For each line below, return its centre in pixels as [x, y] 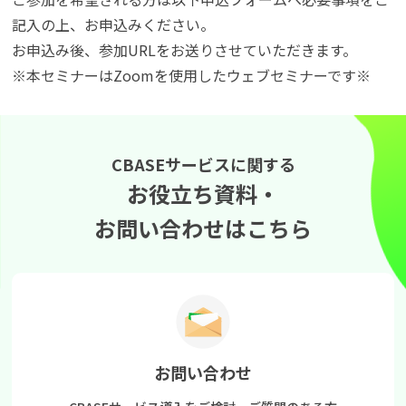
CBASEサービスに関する [203, 164]
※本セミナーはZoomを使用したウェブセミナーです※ [191, 75]
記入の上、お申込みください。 [113, 24]
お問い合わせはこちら [203, 227]
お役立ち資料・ [203, 193]
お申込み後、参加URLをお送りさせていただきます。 [184, 49]
